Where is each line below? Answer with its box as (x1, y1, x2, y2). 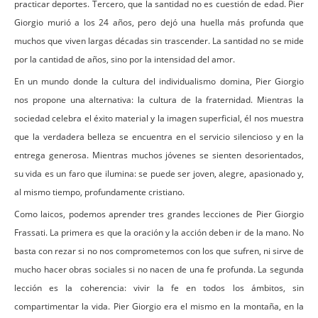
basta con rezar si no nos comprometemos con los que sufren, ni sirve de (14, 244, 304, 257)
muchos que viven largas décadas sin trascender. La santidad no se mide (14, 34, 304, 47)
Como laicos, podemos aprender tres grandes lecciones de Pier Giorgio (14, 207, 304, 220)
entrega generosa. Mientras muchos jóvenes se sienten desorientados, (14, 148, 304, 161)
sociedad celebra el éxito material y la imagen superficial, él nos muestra (14, 111, 304, 124)
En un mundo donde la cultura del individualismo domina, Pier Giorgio (14, 75, 304, 87)
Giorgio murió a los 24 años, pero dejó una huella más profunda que (14, 16, 304, 28)
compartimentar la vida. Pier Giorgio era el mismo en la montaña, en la (14, 300, 304, 312)
